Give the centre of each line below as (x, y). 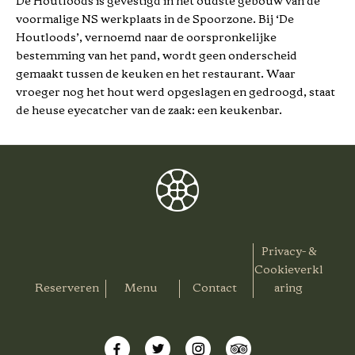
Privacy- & (288, 252)
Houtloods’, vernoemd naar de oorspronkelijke (146, 38)
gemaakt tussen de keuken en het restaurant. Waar (156, 74)
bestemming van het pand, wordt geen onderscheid (157, 56)
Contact (215, 288)
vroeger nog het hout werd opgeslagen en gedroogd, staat (176, 93)
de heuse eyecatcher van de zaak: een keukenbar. (149, 111)
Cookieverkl (288, 270)
